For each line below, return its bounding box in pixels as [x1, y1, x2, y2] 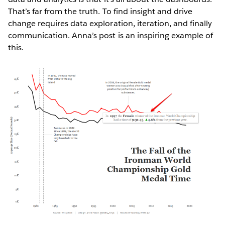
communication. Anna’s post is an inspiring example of [8, 30, 213, 41]
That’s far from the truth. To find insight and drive [8, 6, 192, 17]
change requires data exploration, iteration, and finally [8, 18, 212, 29]
